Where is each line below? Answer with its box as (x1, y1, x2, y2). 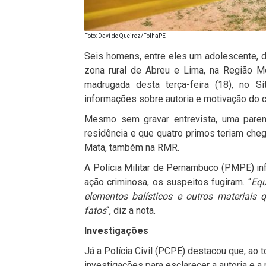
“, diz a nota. (106, 204, 156, 216)
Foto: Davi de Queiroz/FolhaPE (84, 32, 166, 39)
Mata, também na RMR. (84, 141, 179, 153)
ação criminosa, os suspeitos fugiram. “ (84, 176, 251, 188)
